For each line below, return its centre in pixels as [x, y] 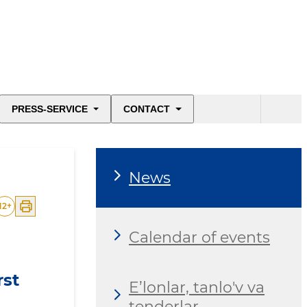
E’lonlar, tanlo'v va [197, 287]
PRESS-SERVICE [49, 109]
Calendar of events [199, 237]
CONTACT [147, 109]
